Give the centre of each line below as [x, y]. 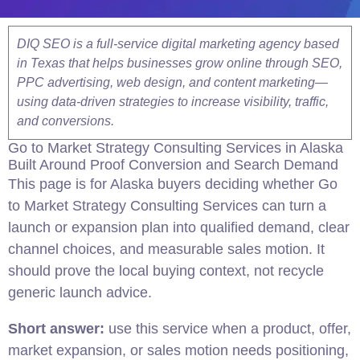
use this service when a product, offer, [228, 329]
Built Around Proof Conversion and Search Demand [173, 165]
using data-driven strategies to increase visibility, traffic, [173, 102]
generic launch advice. [80, 292]
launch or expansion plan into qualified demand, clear [179, 227]
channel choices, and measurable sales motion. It [166, 249]
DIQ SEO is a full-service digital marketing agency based [178, 44]
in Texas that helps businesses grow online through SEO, [180, 63]
